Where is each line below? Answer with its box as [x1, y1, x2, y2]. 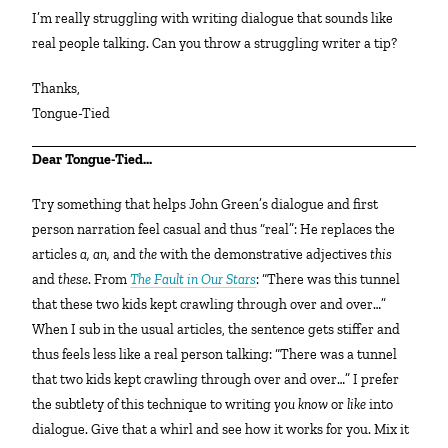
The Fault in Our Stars [130, 271, 257, 289]
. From [88, 271, 131, 289]
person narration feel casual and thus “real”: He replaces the [32, 221, 396, 239]
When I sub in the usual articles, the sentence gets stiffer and [32, 321, 401, 339]
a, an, [80, 246, 114, 264]
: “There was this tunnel [256, 271, 401, 289]
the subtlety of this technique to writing [32, 396, 275, 414]
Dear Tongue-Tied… [42, 151, 153, 169]
